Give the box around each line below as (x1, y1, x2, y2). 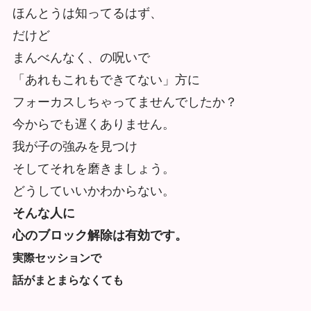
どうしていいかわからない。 (12, 183, 175, 198)
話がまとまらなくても (12, 274, 124, 286)
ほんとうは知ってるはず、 (12, 6, 162, 20)
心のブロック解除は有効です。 (12, 228, 187, 242)
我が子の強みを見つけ (12, 139, 137, 153)
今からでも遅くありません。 (12, 117, 175, 131)
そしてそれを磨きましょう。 (12, 161, 175, 176)
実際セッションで (12, 251, 101, 264)
